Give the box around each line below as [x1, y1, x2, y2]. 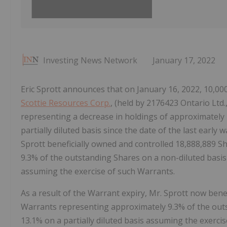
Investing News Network [43, 55, 137, 66]
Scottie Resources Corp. [21, 97, 110, 109]
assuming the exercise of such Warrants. [21, 166, 175, 177]
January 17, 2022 [153, 55, 215, 66]
